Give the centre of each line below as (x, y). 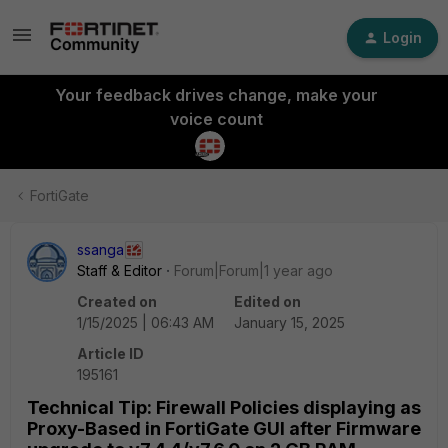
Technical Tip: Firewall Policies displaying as (224, 407)
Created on (117, 301)
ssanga (100, 249)
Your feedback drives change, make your (216, 95)
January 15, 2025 (289, 322)
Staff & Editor (119, 270)
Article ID (110, 353)
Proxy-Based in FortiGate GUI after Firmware (224, 428)
